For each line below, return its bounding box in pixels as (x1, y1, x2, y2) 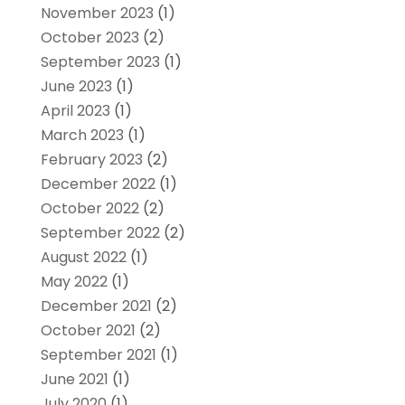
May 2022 (40, 270, 108, 292)
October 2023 (40, 26, 139, 48)
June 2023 (40, 75, 112, 97)
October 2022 (40, 197, 139, 219)
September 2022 (40, 221, 160, 243)
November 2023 (40, 2, 154, 24)
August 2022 (40, 246, 127, 268)
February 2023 (40, 148, 143, 170)
